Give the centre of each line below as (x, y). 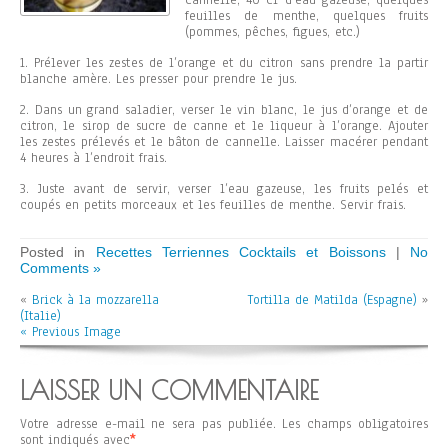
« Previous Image (70, 332)
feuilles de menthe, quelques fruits (306, 16)
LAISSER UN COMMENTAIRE (169, 390)
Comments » (60, 268)
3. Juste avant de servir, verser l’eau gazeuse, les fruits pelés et (224, 189)
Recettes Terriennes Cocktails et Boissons (240, 252)
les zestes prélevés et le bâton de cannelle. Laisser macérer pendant (224, 142)
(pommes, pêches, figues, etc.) (272, 32)
